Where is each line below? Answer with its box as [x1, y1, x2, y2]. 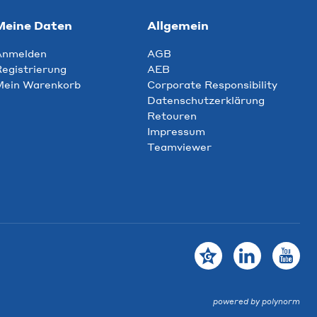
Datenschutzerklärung [147, 93, 265, 107]
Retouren [147, 109, 197, 122]
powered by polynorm [213, 296, 300, 307]
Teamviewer [147, 140, 212, 154]
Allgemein [147, 18, 209, 33]
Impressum [147, 125, 205, 138]
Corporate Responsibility [147, 78, 277, 91]
